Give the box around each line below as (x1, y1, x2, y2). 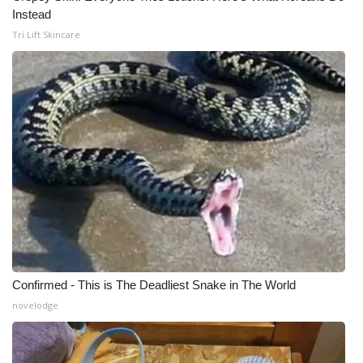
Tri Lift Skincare (12, 28, 80, 41)
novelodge (12, 299, 58, 312)
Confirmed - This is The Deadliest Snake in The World (12, 278, 296, 293)
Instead (12, 7, 51, 22)
